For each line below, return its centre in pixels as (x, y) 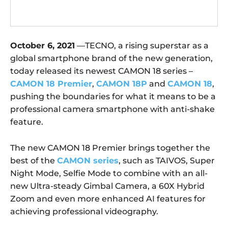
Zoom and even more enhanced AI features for (108, 199)
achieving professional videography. (84, 212)
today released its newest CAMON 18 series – (102, 71)
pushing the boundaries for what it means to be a (113, 97)
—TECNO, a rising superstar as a (142, 46)
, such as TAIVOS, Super (167, 161)
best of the (34, 161)
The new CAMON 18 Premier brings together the (110, 148)
